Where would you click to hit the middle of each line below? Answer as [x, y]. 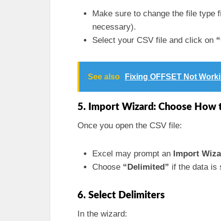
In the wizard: [102, 214]
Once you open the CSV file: [130, 126]
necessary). [114, 27]
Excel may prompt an [133, 154]
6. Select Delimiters [121, 195]
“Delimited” [146, 167]
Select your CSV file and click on [154, 40]
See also [104, 77]
